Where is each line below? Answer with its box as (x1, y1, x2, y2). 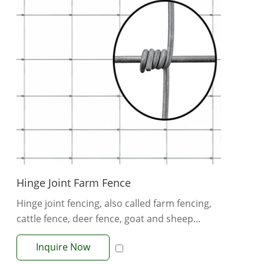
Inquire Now (36, 240, 90, 254)
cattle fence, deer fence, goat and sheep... (16, 212, 200, 226)
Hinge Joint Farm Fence (16, 176, 131, 190)
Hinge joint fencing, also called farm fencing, (16, 197, 212, 210)
